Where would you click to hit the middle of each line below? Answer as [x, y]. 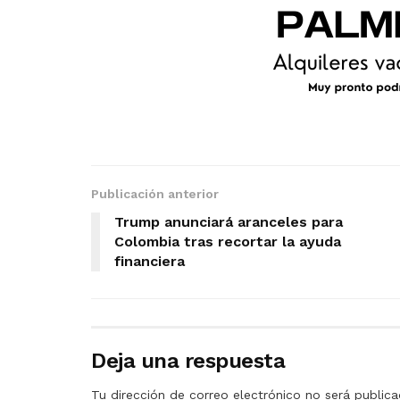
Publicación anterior [155, 194]
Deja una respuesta [188, 361]
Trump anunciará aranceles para [229, 222]
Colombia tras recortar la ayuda [228, 242]
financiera [150, 262]
